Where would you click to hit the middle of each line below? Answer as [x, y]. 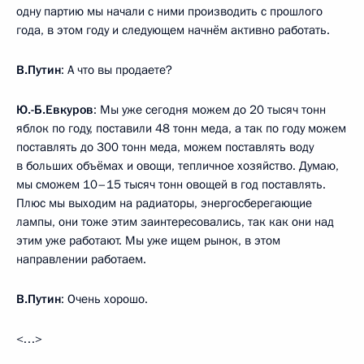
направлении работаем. [81, 259]
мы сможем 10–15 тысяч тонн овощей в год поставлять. [171, 184]
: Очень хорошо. [104, 299]
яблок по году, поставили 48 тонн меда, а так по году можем [181, 128]
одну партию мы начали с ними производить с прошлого [169, 11]
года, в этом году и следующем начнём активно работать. [173, 30]
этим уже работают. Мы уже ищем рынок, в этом [148, 240]
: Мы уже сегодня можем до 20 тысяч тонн [210, 109]
